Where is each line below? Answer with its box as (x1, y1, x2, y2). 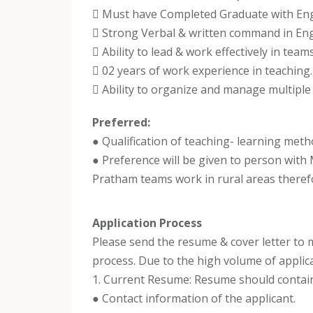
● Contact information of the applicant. (92, 290, 296, 306)
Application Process (92, 214, 202, 231)
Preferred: (92, 114, 150, 130)
